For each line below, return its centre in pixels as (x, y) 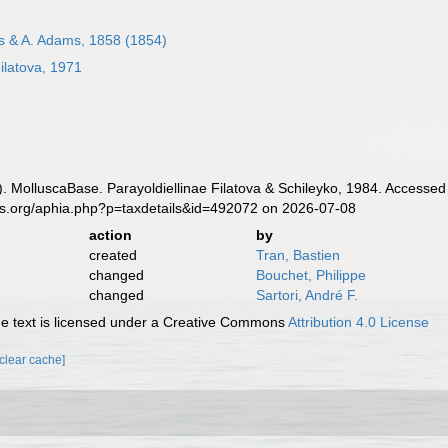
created (112, 255)
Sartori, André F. (306, 295)
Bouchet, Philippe (310, 275)
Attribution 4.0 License (359, 322)
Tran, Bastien (297, 255)
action (110, 235)
